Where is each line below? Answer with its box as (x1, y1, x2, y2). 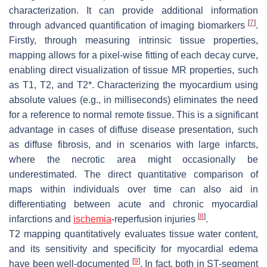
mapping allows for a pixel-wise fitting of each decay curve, (9, 49, 258, 60)
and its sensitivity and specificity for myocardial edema (9, 243, 258, 254)
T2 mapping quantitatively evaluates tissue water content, (9, 228, 258, 239)
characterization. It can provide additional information (9, 5, 258, 15)
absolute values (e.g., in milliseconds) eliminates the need (9, 94, 258, 105)
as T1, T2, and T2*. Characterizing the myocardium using (9, 79, 258, 90)
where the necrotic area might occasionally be (9, 154, 258, 164)
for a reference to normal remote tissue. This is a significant (9, 109, 258, 120)
